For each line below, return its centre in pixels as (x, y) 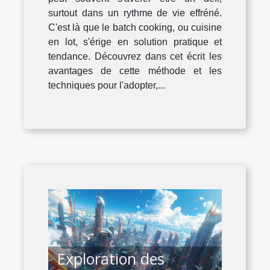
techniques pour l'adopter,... (107, 86)
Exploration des (111, 258)
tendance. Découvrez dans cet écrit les (135, 57)
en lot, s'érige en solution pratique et (135, 42)
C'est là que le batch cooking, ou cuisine (135, 28)
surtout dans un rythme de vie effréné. (135, 13)
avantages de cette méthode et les (135, 71)
